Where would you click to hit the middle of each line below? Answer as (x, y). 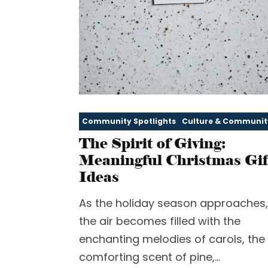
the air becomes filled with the (160, 221)
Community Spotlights (129, 121)
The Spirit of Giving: (152, 143)
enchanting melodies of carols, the (172, 239)
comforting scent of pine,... (150, 257)
